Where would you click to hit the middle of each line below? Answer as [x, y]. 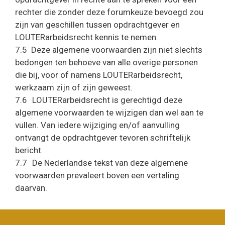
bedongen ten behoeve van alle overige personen [106, 62]
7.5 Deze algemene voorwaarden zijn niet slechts [109, 49]
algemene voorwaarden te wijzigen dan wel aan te [109, 112]
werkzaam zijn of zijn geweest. [74, 87]
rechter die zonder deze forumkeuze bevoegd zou [109, 12]
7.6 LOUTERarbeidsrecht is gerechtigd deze [99, 100]
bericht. [29, 150]
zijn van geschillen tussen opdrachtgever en [97, 24]
